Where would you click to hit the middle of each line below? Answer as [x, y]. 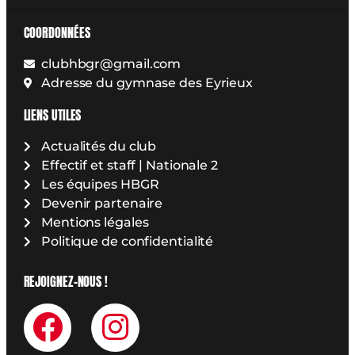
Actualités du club [99, 146]
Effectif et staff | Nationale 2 [130, 165]
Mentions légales [95, 222]
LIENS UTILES [52, 115]
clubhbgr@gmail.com [111, 64]
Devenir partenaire [102, 203]
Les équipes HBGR [100, 184]
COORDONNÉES [57, 33]
